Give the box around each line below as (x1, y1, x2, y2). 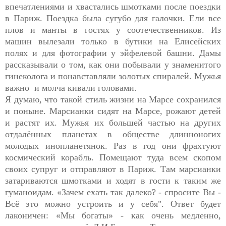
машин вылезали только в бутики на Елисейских (5, 36, 221, 46)
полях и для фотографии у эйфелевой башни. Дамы (5, 47, 221, 58)
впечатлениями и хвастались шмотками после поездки (5, 1, 221, 12)
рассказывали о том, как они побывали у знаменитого (5, 59, 221, 70)
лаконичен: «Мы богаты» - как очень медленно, (5, 210, 221, 220)
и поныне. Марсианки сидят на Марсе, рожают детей (5, 105, 221, 116)
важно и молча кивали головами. (5, 82, 137, 93)
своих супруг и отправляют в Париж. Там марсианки (5, 163, 221, 174)
